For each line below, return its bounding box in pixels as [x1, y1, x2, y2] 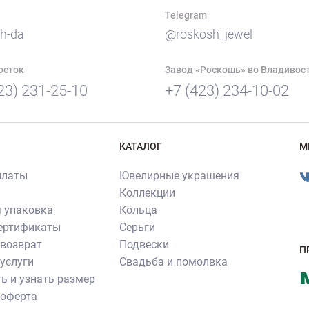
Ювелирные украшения [119, 169, 240, 183]
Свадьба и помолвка [119, 255, 228, 269]
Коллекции [119, 186, 176, 200]
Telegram [165, 10, 207, 21]
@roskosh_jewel [165, 27, 252, 42]
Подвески [119, 238, 170, 252]
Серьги [119, 221, 156, 235]
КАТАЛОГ [119, 141, 163, 152]
